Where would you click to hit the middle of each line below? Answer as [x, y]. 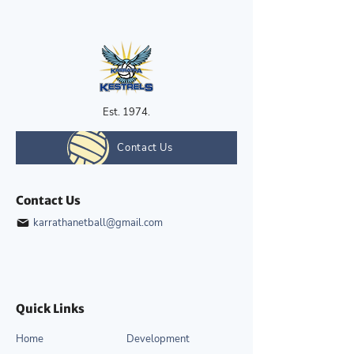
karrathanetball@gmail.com [98, 222]
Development [158, 339]
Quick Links [50, 309]
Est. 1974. [126, 113]
